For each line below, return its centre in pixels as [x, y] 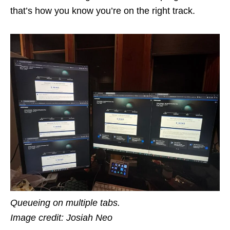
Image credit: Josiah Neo [61, 217]
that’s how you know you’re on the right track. [103, 11]
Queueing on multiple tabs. [65, 203]
